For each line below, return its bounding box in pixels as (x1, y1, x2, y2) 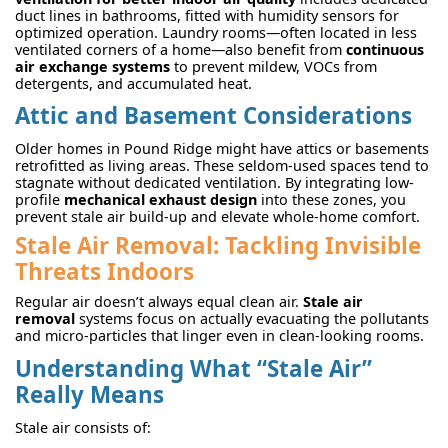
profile (15, 190, 64, 210)
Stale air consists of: (15, 417, 151, 437)
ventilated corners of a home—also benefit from (15, 40, 346, 60)
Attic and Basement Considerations (15, 100, 412, 132)
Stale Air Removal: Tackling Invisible (15, 230, 421, 262)
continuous (346, 40, 424, 60)
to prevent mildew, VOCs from (170, 57, 377, 77)
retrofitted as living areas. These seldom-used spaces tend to (15, 156, 429, 176)
